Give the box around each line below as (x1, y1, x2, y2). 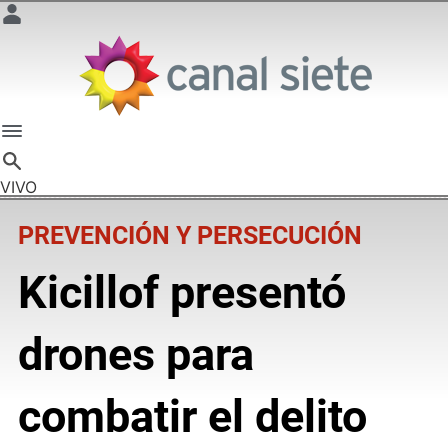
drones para (17, 327, 254, 381)
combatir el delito (17, 389, 367, 443)
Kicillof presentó (17, 265, 346, 319)
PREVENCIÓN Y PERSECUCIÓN (17, 220, 362, 250)
